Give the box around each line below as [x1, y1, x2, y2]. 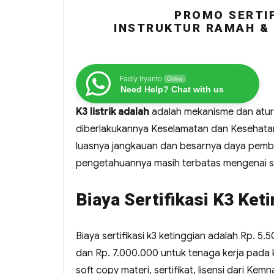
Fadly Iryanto [119, 75, 162, 84]
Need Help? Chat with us [120, 84, 224, 95]
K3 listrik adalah [76, 106, 149, 119]
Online [167, 76, 183, 83]
